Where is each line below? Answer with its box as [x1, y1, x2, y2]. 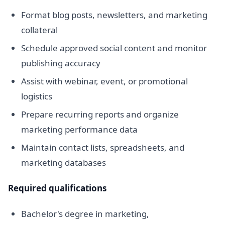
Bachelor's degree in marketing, [21, 208, 149, 220]
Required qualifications [8, 182, 106, 194]
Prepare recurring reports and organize [21, 108, 179, 121]
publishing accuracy [21, 57, 100, 69]
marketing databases [21, 156, 106, 168]
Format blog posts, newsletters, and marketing [21, 9, 207, 21]
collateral [21, 24, 58, 36]
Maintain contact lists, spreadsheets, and [21, 141, 184, 153]
